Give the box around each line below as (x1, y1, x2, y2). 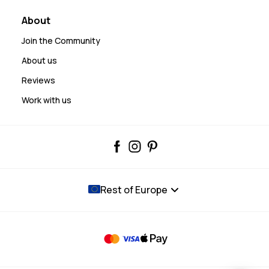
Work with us (22, 94, 71, 106)
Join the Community (22, 35, 100, 47)
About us (22, 55, 57, 67)
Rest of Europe (100, 183, 168, 197)
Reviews (22, 74, 55, 86)
